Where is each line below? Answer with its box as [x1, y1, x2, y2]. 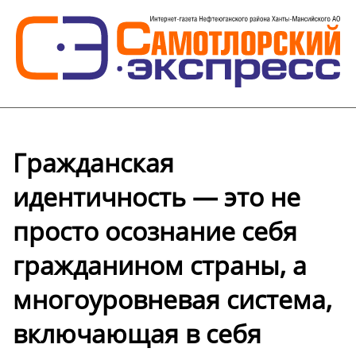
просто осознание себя [13, 214, 297, 249]
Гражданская [13, 145, 174, 180]
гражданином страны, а [13, 248, 307, 283]
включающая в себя [13, 316, 261, 351]
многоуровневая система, [13, 282, 332, 317]
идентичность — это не [13, 180, 300, 215]
